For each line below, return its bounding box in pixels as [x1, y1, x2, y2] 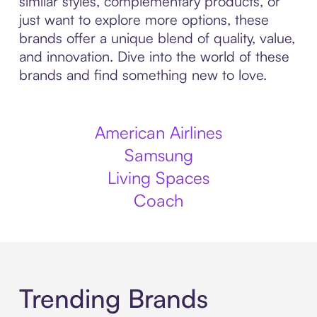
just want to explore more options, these [18, 11, 269, 28]
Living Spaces [108, 167, 209, 188]
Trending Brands [18, 282, 208, 315]
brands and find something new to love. [18, 66, 267, 83]
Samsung [124, 144, 193, 166]
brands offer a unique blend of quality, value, [18, 29, 295, 47]
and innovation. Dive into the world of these [18, 47, 289, 65]
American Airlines [95, 122, 222, 143]
